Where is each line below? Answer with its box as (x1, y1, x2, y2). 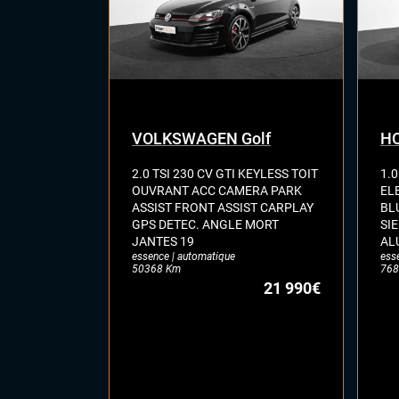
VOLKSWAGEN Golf (132, 128, 271, 148)
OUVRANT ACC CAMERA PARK (132, 183, 302, 198)
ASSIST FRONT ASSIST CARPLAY (132, 199, 313, 215)
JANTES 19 (132, 233, 194, 248)
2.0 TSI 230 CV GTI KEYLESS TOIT (132, 166, 318, 181)
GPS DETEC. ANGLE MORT (132, 216, 279, 232)
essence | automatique (132, 249, 235, 263)
